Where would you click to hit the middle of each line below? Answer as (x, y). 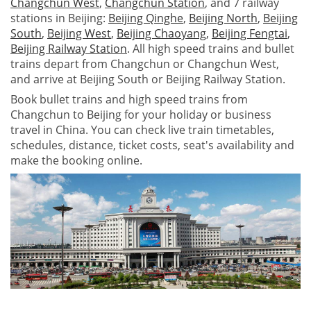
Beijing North (223, 18)
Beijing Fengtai (250, 33)
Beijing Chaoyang (161, 33)
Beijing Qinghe (146, 18)
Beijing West (79, 33)
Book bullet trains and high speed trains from (129, 100)
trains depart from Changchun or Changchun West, (145, 64)
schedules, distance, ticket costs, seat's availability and (152, 145)
